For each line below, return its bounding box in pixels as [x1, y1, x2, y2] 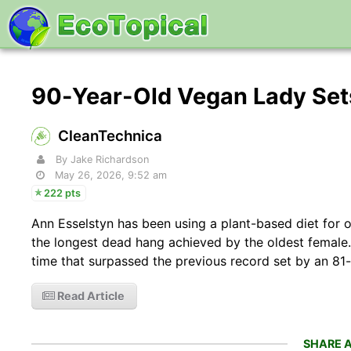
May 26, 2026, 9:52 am [55, 168, 168, 181]
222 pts [44, 186, 81, 199]
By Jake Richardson [56, 153, 150, 165]
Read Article [55, 288, 125, 302]
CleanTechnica [58, 126, 163, 145]
